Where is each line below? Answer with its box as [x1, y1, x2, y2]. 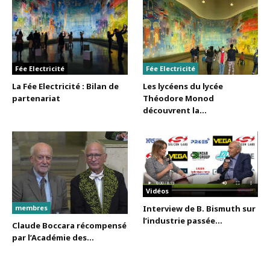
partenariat [12, 92, 60, 104]
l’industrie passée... [142, 215, 222, 226]
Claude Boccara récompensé [12, 219, 127, 231]
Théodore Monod [142, 92, 214, 104]
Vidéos [145, 186, 169, 195]
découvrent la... [142, 104, 207, 116]
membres [15, 202, 48, 212]
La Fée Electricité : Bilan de [12, 80, 119, 92]
